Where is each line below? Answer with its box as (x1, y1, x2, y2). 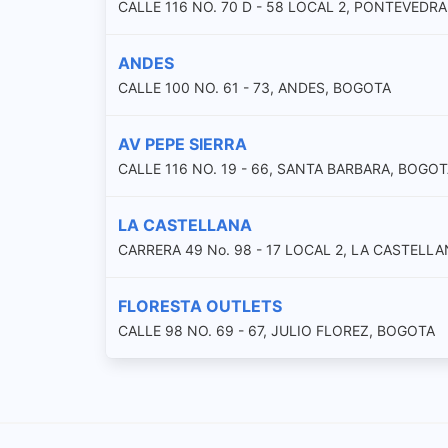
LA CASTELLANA (118, 214, 252, 235)
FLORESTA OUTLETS (118, 295, 282, 316)
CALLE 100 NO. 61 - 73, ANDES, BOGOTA (118, 78, 391, 96)
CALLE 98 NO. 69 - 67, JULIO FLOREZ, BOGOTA (118, 321, 435, 339)
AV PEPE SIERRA (118, 133, 247, 154)
